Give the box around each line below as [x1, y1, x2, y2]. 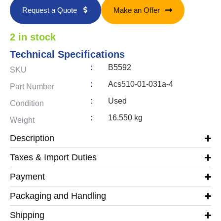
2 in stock [10, 31, 56, 42]
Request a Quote [22, 5, 77, 14]
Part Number [10, 82, 54, 91]
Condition [10, 99, 44, 108]
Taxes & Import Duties [10, 152, 97, 163]
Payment [10, 172, 45, 182]
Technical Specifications [10, 49, 125, 60]
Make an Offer [113, 5, 160, 14]
